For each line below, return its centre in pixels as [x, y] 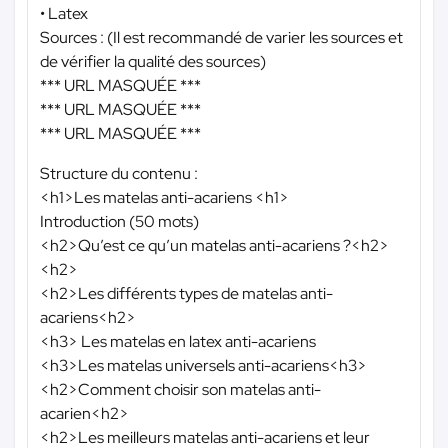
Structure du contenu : [119, 174]
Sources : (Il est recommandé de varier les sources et [221, 38]
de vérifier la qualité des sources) [153, 62]
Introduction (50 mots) [119, 222]
